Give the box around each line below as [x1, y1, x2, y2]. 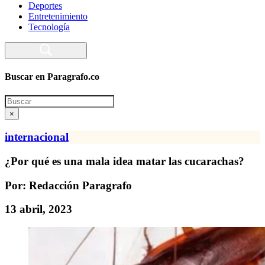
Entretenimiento [28, 11, 88, 21]
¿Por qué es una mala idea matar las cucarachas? [5, 154, 244, 167]
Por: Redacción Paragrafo [5, 179, 132, 192]
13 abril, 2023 [5, 203, 72, 216]
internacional [5, 131, 69, 144]
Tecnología [28, 22, 70, 32]
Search [4, 94, 30, 105]
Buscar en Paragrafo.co [5, 72, 99, 82]
